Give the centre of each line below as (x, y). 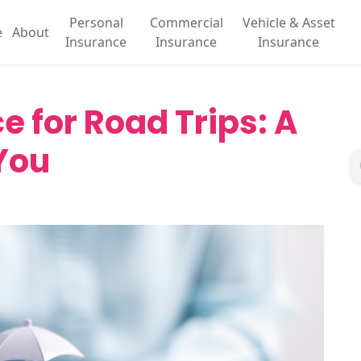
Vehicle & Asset (288, 23)
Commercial (186, 23)
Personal (96, 23)
